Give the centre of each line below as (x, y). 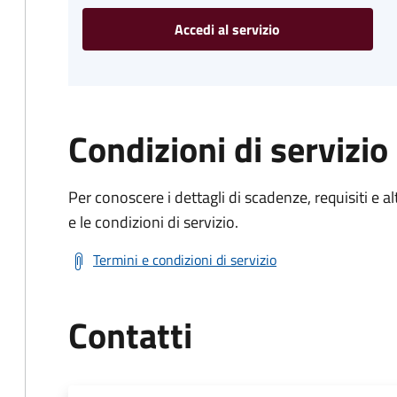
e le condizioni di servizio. (153, 222)
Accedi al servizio (228, 29)
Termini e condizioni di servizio (185, 260)
